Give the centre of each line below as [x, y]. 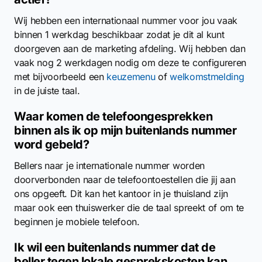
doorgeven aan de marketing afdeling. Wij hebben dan [130, 49]
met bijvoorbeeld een [61, 77]
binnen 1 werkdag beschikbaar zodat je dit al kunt [119, 35]
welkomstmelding [207, 77]
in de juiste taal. [47, 91]
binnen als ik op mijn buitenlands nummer [125, 130]
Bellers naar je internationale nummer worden [109, 166]
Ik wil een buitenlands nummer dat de [115, 247]
